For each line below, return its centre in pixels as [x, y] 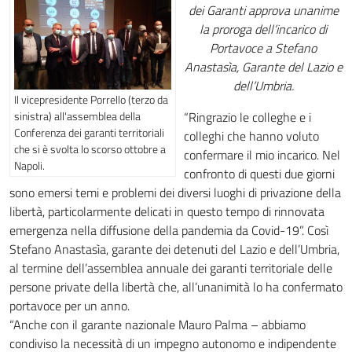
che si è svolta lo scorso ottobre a [90, 149]
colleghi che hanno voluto [251, 136]
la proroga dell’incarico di [263, 29]
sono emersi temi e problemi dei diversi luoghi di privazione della [175, 192]
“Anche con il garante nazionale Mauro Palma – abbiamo [158, 324]
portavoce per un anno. [70, 306]
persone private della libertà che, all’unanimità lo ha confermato [176, 287]
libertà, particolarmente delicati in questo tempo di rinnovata [167, 211]
